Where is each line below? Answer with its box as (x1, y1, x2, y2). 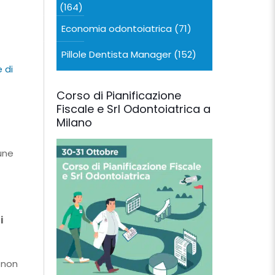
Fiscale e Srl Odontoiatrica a (56, 101, 211, 117)
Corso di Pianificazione (56, 88, 181, 103)
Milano (56, 115, 92, 130)
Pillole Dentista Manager (61, 48, 171, 61)
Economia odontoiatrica (61, 22, 172, 35)
